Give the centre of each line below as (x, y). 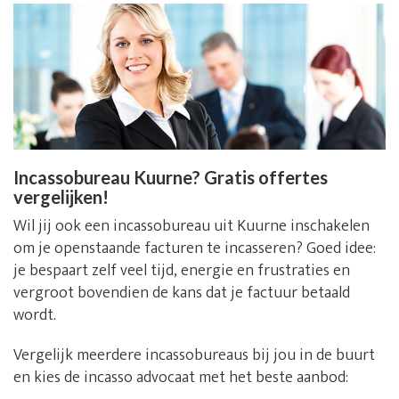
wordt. (35, 315)
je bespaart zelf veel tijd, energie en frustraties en (182, 270)
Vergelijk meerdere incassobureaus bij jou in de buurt (194, 355)
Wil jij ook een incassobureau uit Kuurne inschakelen (191, 226)
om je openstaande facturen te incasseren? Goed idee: (195, 248)
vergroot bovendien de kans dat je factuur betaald (182, 293)
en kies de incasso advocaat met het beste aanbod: (181, 377)
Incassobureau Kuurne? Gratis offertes (171, 177)
